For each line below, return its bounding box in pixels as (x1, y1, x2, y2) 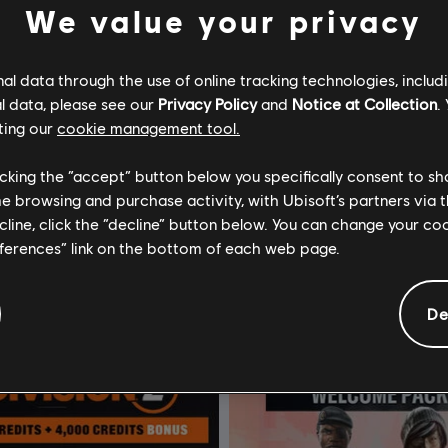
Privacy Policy (158, 93, 257, 113)
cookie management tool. (57, 117, 240, 137)
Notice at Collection (292, 93, 437, 113)
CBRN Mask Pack (245, 177, 356, 195)
